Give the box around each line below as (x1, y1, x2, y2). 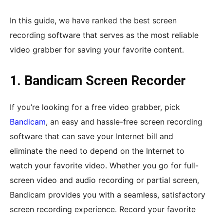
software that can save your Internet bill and (10, 131, 173, 141)
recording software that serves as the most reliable (10, 30, 199, 40)
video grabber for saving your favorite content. (10, 44, 184, 54)
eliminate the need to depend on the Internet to (10, 145, 184, 156)
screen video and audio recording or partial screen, (10, 175, 199, 185)
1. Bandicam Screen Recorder (10, 73, 189, 89)
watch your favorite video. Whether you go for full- (10, 160, 199, 170)
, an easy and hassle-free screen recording (46, 116, 202, 127)
